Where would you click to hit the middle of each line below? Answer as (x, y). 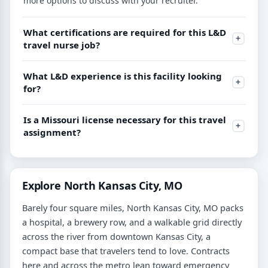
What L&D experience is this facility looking (123, 76)
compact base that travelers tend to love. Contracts (126, 250)
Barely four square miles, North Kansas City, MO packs (133, 207)
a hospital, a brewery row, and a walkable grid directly (132, 222)
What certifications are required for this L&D (125, 32)
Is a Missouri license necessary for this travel (125, 119)
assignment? (52, 132)
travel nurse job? (62, 45)
